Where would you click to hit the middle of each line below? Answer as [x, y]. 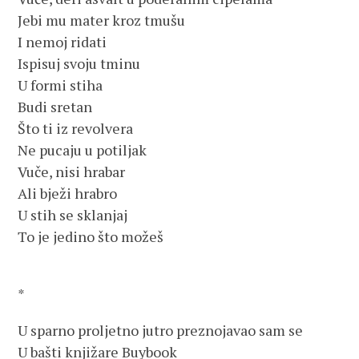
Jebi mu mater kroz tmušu [102, 20]
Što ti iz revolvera [76, 128]
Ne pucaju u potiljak [83, 150]
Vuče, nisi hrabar [72, 171]
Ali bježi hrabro [68, 193]
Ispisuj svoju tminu [79, 63]
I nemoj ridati [63, 42]
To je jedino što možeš [91, 236]
